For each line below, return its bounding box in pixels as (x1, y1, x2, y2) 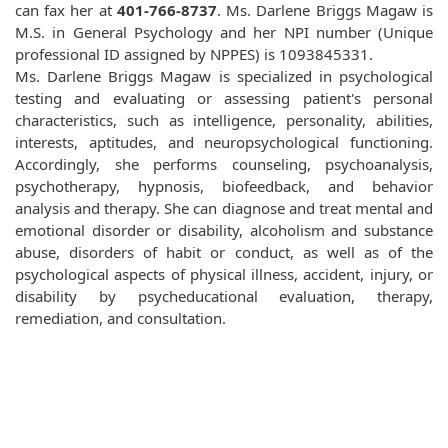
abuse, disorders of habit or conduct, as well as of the (15, 242, 433, 263)
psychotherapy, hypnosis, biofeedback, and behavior (15, 176, 433, 197)
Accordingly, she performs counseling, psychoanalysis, (15, 154, 433, 175)
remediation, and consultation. (15, 308, 226, 329)
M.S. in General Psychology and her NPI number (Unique (15, 22, 433, 43)
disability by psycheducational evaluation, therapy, (15, 286, 433, 307)
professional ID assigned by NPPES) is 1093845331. (15, 44, 373, 65)
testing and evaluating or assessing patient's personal (15, 88, 433, 109)
